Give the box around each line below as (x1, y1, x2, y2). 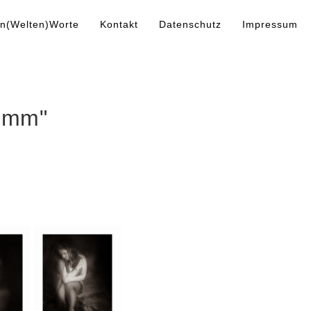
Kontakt (100, 19, 138, 30)
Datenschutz (159, 19, 221, 30)
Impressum (242, 19, 298, 30)
